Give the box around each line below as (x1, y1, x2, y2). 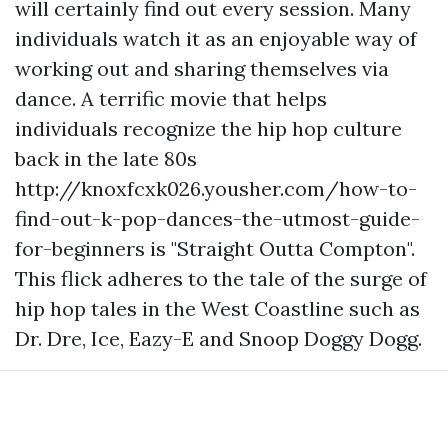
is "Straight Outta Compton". (145, 235, 415, 261)
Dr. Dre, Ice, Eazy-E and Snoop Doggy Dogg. (15, 325, 422, 351)
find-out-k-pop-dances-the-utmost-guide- (15, 205, 420, 231)
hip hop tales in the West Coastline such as (15, 295, 420, 321)
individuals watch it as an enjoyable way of (15, 25, 417, 51)
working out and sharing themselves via (15, 55, 389, 81)
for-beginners (15, 235, 145, 261)
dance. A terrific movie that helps (15, 85, 327, 111)
